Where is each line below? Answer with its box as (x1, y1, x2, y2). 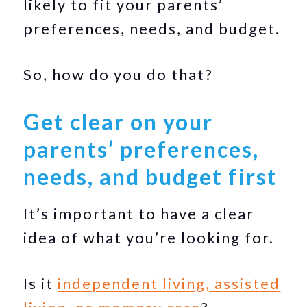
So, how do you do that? (23, 65, 214, 84)
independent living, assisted (58, 274, 281, 293)
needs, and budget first (23, 163, 278, 190)
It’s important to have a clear (23, 204, 255, 223)
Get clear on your (23, 108, 214, 135)
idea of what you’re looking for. (23, 228, 279, 247)
